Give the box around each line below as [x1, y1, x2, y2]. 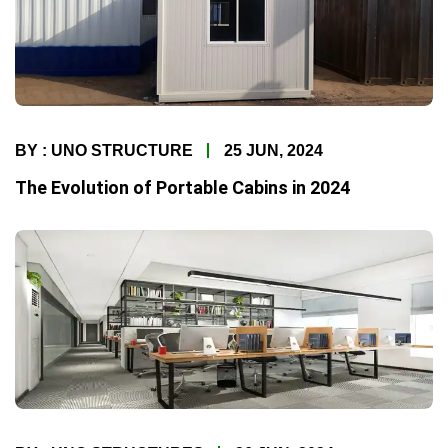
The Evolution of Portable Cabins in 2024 [15, 177, 350, 199]
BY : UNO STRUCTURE [15, 142, 193, 160]
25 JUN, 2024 [224, 142, 323, 160]
